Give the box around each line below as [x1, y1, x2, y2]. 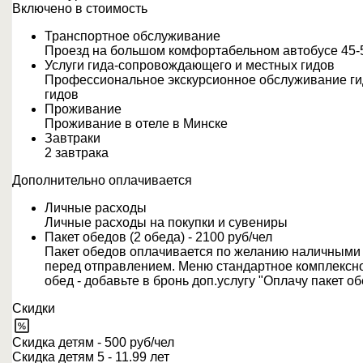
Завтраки [45, 131, 100, 145]
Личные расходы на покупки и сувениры [45, 216, 288, 229]
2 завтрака [45, 146, 109, 160]
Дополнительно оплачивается [12, 173, 192, 187]
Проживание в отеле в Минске [45, 117, 228, 130]
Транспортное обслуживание [45, 29, 220, 43]
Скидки [12, 301, 55, 315]
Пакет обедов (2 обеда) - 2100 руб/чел [45, 230, 272, 244]
